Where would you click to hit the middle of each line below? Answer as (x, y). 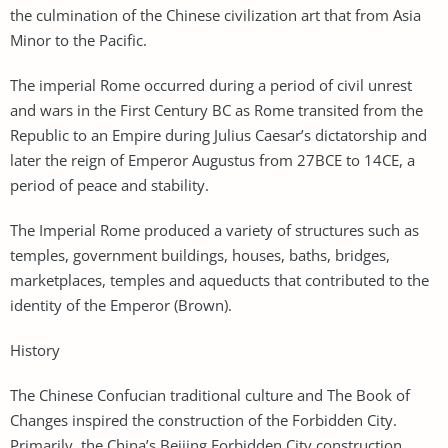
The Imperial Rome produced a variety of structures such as (214, 229)
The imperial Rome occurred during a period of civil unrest (211, 84)
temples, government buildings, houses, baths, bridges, (200, 254)
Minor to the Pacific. (78, 39)
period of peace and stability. (109, 184)
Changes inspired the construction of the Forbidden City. (203, 419)
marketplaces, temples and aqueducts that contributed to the (219, 279)
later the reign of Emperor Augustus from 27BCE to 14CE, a (212, 159)
